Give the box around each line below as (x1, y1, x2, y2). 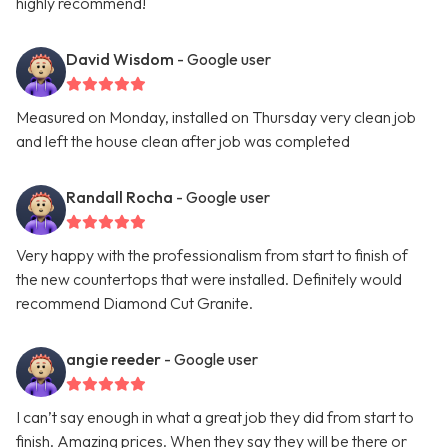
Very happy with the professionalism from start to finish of (16, 245, 408, 266)
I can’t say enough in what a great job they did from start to (16, 407, 414, 428)
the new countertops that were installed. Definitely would (16, 269, 402, 290)
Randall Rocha (66, 187, 173, 208)
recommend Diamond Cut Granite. (16, 293, 253, 314)
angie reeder (66, 349, 161, 370)
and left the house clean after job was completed (16, 131, 350, 152)
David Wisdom (66, 49, 174, 70)
